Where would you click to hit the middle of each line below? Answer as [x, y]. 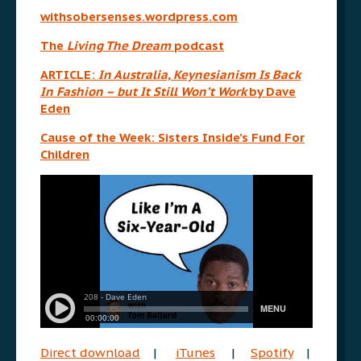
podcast [199, 45]
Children [65, 154]
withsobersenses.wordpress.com [139, 16]
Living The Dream [120, 45]
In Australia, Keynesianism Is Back [199, 74]
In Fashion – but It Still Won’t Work [145, 91]
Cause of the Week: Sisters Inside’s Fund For [172, 137]
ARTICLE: [69, 74]
